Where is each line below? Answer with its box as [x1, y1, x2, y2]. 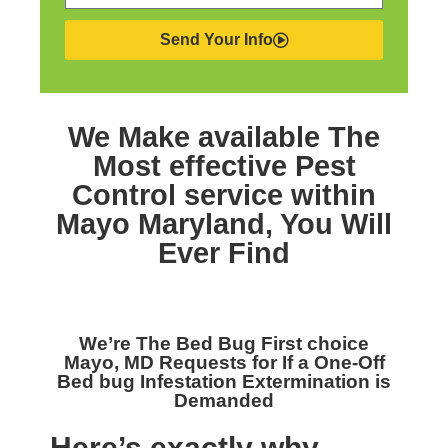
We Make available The [68, 121, 380, 153]
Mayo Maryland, [56, 208, 280, 240]
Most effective [92, 150, 287, 182]
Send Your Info [159, 31, 273, 48]
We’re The [79, 333, 176, 354]
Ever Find [158, 237, 290, 269]
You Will [280, 208, 392, 240]
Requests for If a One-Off [158, 352, 385, 373]
